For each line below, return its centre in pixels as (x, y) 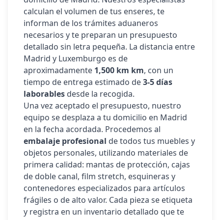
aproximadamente (59, 70)
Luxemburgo (82, 58)
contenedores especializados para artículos (104, 188)
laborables (44, 94)
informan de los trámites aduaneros (91, 23)
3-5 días (158, 82)
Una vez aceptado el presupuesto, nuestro (102, 106)
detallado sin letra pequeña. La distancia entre (109, 47)
